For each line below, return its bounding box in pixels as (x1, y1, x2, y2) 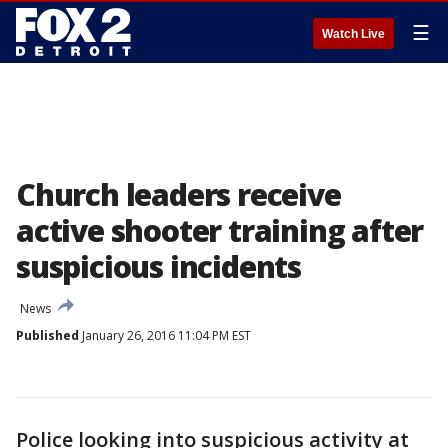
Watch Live (322, 27, 385, 41)
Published (16, 327, 79, 344)
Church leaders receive (16, 174, 341, 215)
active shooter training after (16, 210, 424, 251)
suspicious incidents (16, 246, 301, 287)
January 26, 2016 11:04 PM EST (79, 327, 251, 344)
